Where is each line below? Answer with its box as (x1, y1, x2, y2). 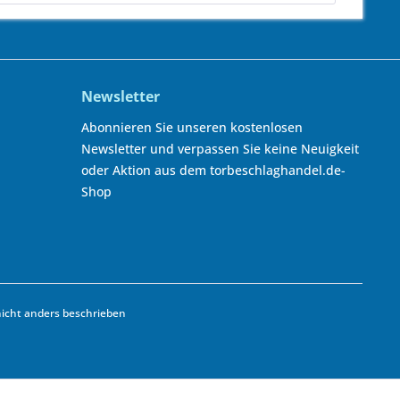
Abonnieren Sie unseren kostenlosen (81, 119, 303, 136)
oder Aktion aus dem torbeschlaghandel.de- (81, 162, 346, 179)
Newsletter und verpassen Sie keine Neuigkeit (81, 140, 359, 157)
